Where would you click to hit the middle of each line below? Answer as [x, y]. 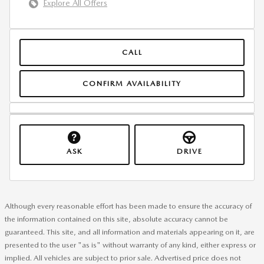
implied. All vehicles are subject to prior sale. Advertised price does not [123, 258]
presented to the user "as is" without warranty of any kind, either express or [130, 245]
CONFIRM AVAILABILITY [132, 83]
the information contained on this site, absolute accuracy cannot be [116, 219]
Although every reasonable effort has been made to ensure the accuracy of [128, 206]
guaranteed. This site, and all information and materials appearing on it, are [130, 232]
